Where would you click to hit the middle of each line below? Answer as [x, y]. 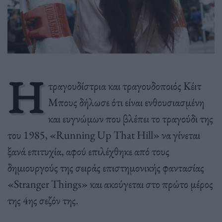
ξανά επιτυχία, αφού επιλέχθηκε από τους [88, 151]
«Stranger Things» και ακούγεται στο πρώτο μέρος [110, 184]
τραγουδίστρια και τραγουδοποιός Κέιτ [124, 86]
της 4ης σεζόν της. [43, 200]
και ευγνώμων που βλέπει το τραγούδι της [130, 119]
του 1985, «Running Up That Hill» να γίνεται [104, 135]
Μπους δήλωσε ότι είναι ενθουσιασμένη [126, 102]
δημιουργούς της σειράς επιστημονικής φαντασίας [106, 168]
